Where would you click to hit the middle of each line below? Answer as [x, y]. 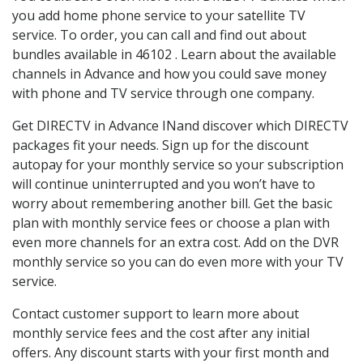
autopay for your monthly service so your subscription [178, 165]
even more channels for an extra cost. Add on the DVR [175, 243]
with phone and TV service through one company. [163, 94]
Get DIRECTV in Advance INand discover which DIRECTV [180, 126]
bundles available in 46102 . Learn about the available [174, 55]
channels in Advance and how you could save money [169, 74]
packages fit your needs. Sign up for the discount [160, 145]
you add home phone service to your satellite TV [159, 16]
